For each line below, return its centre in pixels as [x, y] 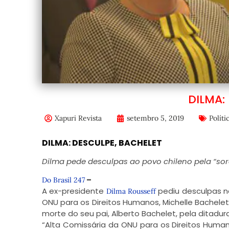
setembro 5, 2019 [155, 118]
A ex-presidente [74, 191]
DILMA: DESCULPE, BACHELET [102, 143]
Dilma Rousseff [131, 191]
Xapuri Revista [78, 118]
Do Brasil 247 [63, 180]
